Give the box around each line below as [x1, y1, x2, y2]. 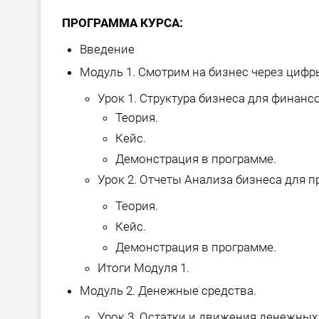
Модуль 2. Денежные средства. [80, 283, 256, 298]
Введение [80, 42, 135, 57]
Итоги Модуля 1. [98, 261, 189, 276]
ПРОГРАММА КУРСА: [62, 16, 183, 31]
